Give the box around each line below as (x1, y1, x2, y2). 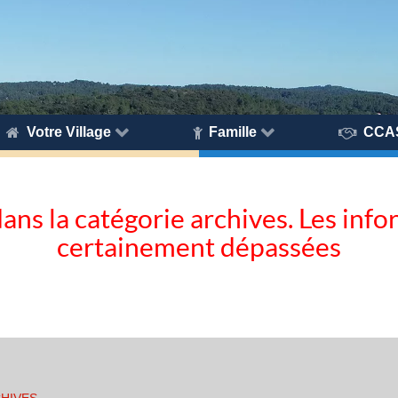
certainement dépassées (57, 231, 341, 262)
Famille (208, 123, 257, 139)
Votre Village (26, 123, 111, 139)
